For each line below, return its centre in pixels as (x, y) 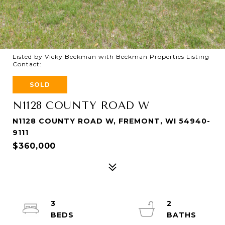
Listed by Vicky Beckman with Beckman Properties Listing (111, 57)
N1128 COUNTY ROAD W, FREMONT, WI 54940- (111, 121)
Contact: (29, 64)
